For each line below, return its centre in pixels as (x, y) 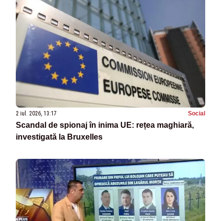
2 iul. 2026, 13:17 (36, 114)
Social (197, 114)
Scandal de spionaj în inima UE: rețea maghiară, (105, 125)
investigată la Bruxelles (59, 137)
